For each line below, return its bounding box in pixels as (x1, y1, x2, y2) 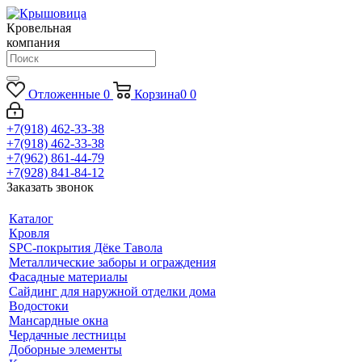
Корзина (133, 87, 180, 101)
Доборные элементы (9, 343, 122, 356)
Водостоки (9, 299, 69, 313)
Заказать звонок (6, 180, 94, 194)
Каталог (9, 212, 53, 225)
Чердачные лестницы (9, 328, 126, 342)
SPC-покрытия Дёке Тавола (9, 241, 162, 255)
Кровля (9, 226, 49, 240)
